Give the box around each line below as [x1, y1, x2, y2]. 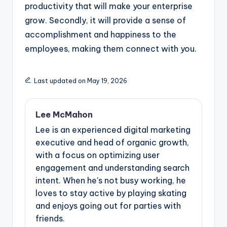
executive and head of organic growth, [35, 137, 189, 147]
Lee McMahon [35, 109, 93, 120]
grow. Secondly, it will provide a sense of [25, 15, 186, 26]
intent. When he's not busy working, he [35, 175, 186, 185]
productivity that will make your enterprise [25, 1, 193, 12]
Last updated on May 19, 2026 [33, 77, 127, 85]
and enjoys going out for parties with [35, 200, 181, 211]
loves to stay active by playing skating [35, 187, 186, 198]
